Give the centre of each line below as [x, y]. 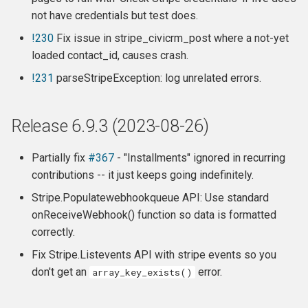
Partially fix [60, 158]
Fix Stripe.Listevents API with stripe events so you [154, 255]
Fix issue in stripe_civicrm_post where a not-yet [171, 38]
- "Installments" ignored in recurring [200, 158]
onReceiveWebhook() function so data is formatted [154, 215]
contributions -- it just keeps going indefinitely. [143, 175]
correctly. [53, 232]
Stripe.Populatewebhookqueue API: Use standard [150, 198]
